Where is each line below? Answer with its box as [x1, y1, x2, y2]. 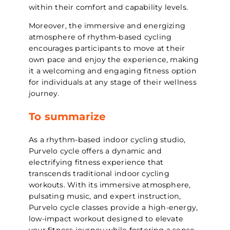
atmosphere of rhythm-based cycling [29, 32, 172, 42]
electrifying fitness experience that [29, 157, 164, 167]
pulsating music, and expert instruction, [29, 191, 181, 201]
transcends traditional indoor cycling [29, 168, 169, 178]
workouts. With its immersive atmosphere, [29, 180, 191, 189]
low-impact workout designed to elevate [29, 214, 184, 223]
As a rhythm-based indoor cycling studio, [29, 135, 186, 144]
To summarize [29, 110, 106, 123]
